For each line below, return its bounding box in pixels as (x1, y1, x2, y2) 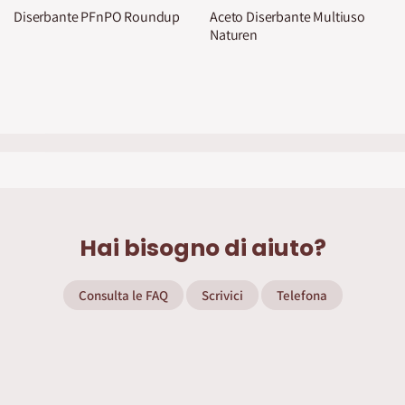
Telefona (276, 286, 327, 304)
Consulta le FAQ (78, 286, 168, 304)
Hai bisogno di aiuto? (79, 231, 326, 264)
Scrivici (201, 286, 243, 304)
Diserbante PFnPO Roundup (14, 7, 181, 26)
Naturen (210, 25, 258, 44)
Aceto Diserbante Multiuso (210, 7, 365, 26)
